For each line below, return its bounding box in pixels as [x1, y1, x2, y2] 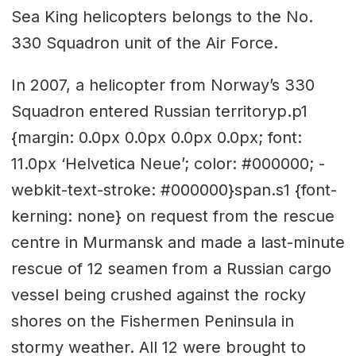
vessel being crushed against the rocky [10, 284, 306, 304]
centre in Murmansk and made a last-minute [10, 232, 345, 252]
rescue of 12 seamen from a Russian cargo [10, 258, 331, 278]
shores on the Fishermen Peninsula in [10, 311, 294, 331]
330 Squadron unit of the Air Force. [10, 33, 278, 52]
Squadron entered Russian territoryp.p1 [10, 101, 308, 121]
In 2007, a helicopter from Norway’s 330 [10, 75, 315, 95]
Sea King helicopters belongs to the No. [10, 6, 313, 26]
